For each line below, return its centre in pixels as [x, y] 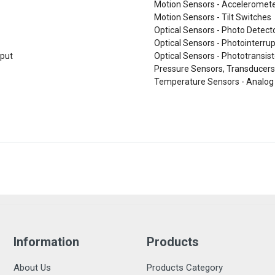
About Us [33, 268]
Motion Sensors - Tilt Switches [213, 17]
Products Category [184, 268]
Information [47, 242]
